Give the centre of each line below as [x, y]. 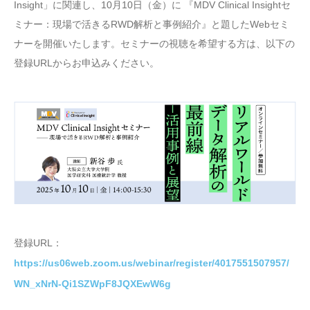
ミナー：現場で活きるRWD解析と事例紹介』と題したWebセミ [152, 24]
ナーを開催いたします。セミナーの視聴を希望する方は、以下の [154, 43]
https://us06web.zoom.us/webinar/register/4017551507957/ [152, 263]
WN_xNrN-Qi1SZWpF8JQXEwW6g [92, 283]
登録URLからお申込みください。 [86, 63]
